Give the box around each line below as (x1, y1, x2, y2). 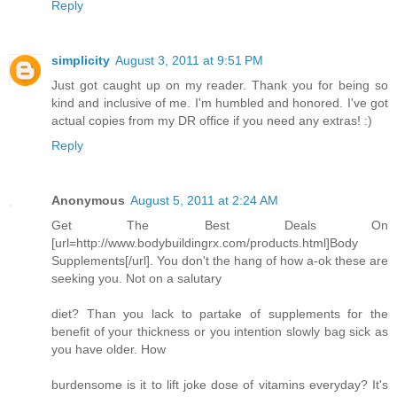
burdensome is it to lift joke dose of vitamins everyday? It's (51, 377, 388, 392)
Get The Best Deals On (51, 217, 388, 232)
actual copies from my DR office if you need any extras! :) (51, 113, 372, 128)
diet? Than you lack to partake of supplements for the (51, 306, 388, 321)
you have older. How (51, 341, 166, 356)
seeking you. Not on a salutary (51, 270, 222, 285)
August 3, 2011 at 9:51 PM (115, 52, 263, 67)
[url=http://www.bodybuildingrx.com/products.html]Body (51, 235, 358, 250)
